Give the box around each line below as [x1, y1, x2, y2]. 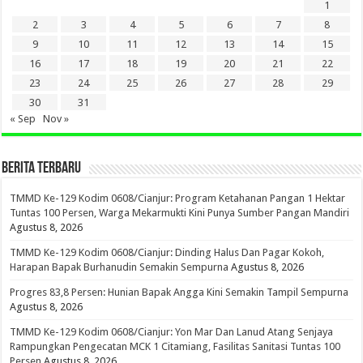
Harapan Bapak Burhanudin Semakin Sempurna [10, 260, 229, 273]
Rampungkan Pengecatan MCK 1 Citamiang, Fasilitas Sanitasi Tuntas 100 [10, 340, 341, 352]
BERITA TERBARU [2, 160, 82, 177]
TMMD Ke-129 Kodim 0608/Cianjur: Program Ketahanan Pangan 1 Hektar [10, 191, 346, 204]
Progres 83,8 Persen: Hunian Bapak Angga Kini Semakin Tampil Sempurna [10, 285, 349, 298]
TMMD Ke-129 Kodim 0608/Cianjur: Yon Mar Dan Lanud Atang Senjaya [10, 325, 334, 338]
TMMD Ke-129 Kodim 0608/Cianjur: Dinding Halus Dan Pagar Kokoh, [10, 246, 325, 258]
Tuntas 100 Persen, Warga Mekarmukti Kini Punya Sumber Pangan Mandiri [10, 206, 350, 219]
